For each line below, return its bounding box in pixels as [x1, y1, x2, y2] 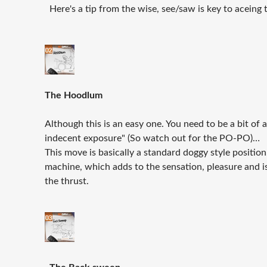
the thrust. [45, 176, 89, 187]
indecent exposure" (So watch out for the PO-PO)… [45, 133, 260, 144]
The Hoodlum [45, 91, 103, 101]
